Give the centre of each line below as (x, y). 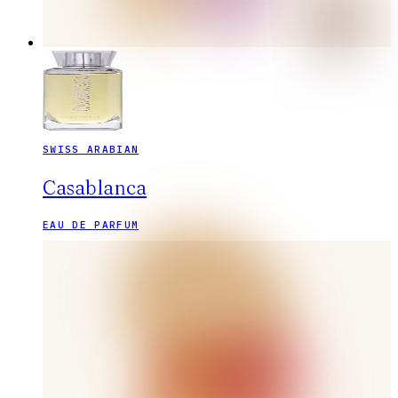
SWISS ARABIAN (91, 149)
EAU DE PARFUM (91, 224)
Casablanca (95, 187)
